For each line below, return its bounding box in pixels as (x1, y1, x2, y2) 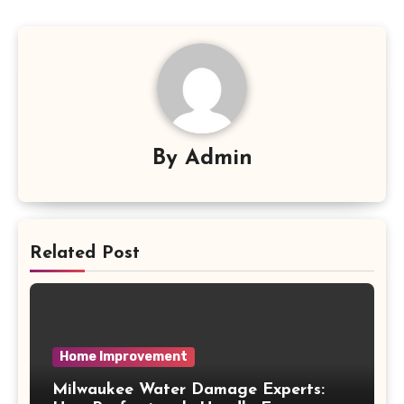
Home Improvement (59, 348, 188, 364)
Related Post (29, 244, 140, 263)
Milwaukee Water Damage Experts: (51, 381, 325, 399)
